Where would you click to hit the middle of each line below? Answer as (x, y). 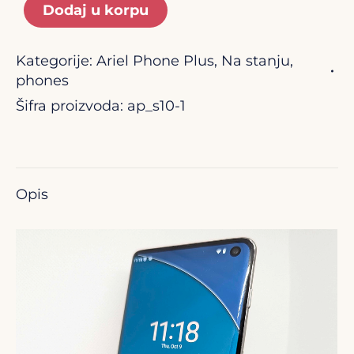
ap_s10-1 (156, 106)
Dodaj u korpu (96, 10)
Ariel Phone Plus (155, 61)
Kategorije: (56, 61)
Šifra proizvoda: (72, 106)
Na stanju (256, 61)
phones (42, 81)
